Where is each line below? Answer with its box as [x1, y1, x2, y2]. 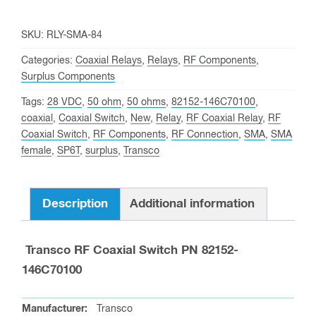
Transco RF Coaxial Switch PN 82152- [22, 244, 238, 257]
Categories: [21, 56, 75, 66]
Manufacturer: [22, 303, 87, 314]
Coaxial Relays [75, 56, 142, 66]
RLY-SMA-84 [47, 30, 102, 40]
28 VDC [47, 97, 82, 107]
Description [42, 197, 108, 210]
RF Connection [171, 130, 238, 140]
